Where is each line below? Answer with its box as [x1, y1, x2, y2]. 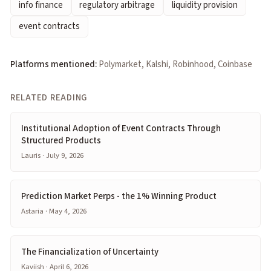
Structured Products [21, 134, 101, 147]
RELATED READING [10, 91, 88, 104]
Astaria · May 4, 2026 [21, 206, 87, 217]
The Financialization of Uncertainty [21, 245, 158, 258]
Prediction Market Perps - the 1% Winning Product [21, 189, 217, 203]
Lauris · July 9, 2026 [21, 149, 83, 161]
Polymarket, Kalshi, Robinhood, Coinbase [99, 57, 252, 71]
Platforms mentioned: [10, 57, 97, 71]
